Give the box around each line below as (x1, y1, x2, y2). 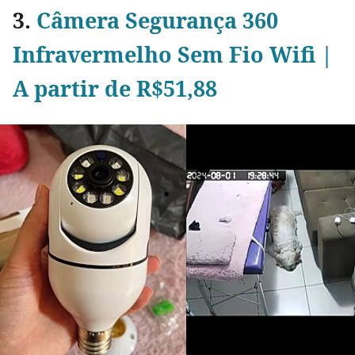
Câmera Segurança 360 (36, 6, 278, 36)
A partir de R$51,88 (13, 74, 217, 104)
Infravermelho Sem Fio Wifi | (13, 40, 333, 70)
